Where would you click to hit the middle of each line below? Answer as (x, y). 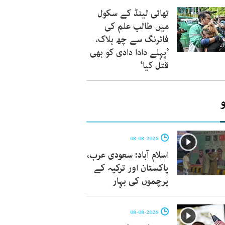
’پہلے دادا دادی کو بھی (129, 53)
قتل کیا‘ (154, 66)
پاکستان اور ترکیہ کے (131, 168)
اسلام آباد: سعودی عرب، (128, 155)
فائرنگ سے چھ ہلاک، (132, 40)
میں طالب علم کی (137, 27)
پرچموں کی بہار (141, 181)
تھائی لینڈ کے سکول (133, 14)
